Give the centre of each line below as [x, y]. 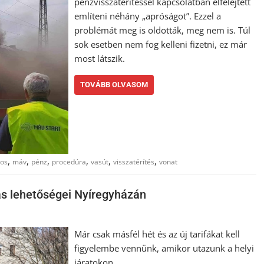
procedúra [69, 162]
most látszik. [100, 58]
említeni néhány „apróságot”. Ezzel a [148, 16]
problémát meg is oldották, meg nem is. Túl [163, 30]
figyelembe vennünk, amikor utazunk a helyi [164, 248]
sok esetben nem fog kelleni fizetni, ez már [161, 44]
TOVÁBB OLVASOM [114, 85]
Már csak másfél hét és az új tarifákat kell [157, 234]
